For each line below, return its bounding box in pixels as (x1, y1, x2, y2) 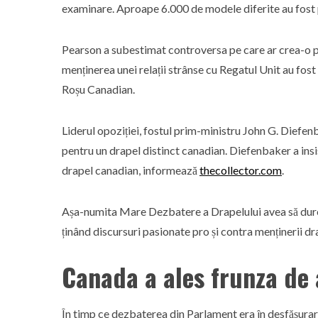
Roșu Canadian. (62, 82, 135, 96)
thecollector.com (199, 163, 282, 177)
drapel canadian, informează (62, 163, 199, 177)
